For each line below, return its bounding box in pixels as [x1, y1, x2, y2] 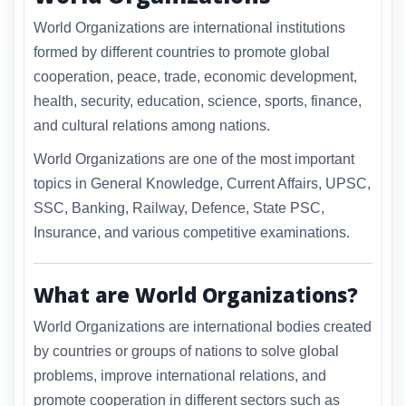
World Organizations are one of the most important [34, 151, 354, 168]
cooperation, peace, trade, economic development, [34, 69, 357, 85]
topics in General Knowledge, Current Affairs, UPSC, [34, 176, 371, 192]
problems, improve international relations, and [34, 367, 326, 383]
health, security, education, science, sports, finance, [34, 93, 362, 110]
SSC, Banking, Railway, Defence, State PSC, [34, 200, 324, 217]
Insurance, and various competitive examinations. [34, 225, 350, 241]
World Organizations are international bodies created [34, 318, 372, 334]
